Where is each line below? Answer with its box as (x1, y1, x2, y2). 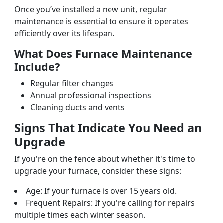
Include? (14, 59, 60, 74)
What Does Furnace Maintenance (14, 46, 192, 61)
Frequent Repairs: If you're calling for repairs (26, 197, 195, 208)
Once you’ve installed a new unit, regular (14, 4, 167, 15)
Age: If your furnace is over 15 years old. (26, 185, 177, 196)
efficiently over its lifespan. (14, 28, 114, 39)
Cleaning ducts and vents (30, 102, 125, 112)
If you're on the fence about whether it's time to (14, 153, 195, 164)
